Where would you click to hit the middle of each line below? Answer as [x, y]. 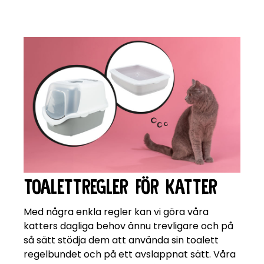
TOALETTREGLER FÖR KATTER [121, 186]
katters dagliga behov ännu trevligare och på [128, 226]
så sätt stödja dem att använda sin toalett [121, 240]
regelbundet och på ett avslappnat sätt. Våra [130, 254]
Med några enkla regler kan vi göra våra [116, 212]
